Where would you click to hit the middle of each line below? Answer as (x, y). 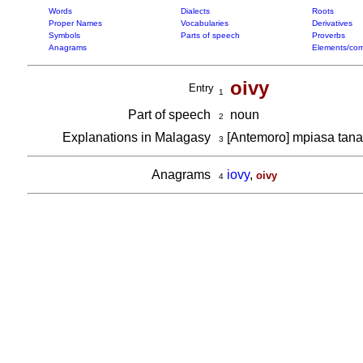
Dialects (195, 11)
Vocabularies (204, 23)
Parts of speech (210, 35)
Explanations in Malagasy (138, 137)
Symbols (64, 35)
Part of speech (171, 115)
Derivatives (332, 23)
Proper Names (75, 23)
